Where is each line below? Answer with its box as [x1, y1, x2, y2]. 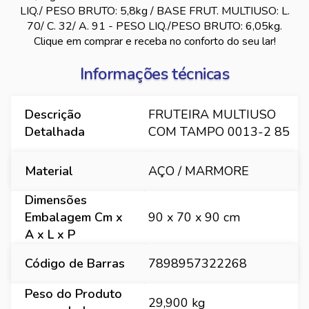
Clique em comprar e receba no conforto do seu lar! [33, 34, 276, 49]
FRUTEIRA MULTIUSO [148, 106, 276, 123]
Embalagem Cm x [25, 209, 123, 226]
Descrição [25, 106, 81, 123]
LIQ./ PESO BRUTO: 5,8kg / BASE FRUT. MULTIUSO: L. [19, 3, 290, 19]
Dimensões [25, 192, 87, 208]
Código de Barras [25, 255, 125, 272]
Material [25, 163, 73, 179]
